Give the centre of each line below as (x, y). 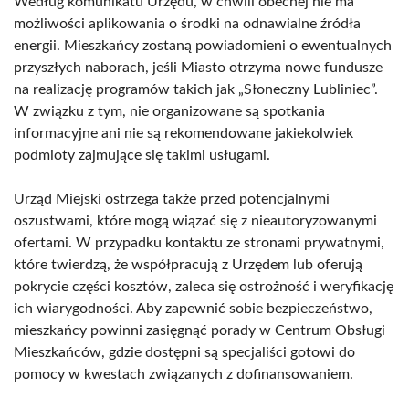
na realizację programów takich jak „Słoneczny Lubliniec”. (196, 89)
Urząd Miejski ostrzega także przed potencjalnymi (172, 199)
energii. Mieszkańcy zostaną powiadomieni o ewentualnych (203, 46)
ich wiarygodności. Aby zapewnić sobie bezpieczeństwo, (193, 309)
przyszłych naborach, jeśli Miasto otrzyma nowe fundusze (198, 68)
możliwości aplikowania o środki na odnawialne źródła (187, 24)
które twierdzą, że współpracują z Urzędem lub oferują (188, 265)
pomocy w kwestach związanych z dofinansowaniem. (184, 374)
